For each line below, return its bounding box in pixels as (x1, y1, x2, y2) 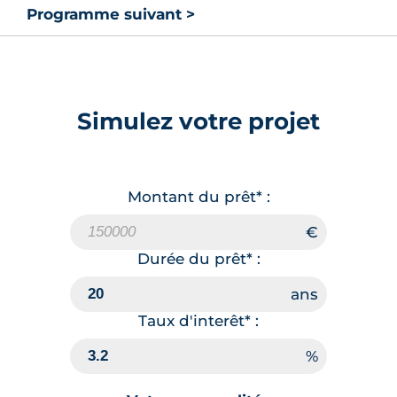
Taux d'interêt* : (138, 311, 259, 330)
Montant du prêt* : (127, 187, 270, 206)
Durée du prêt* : (136, 249, 261, 268)
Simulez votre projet (77, 106, 320, 135)
